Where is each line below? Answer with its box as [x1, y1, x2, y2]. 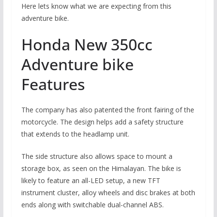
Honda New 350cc [21, 34, 153, 55]
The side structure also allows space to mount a [21, 152, 172, 161]
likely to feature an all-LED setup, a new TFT [21, 176, 160, 186]
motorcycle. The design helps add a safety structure [21, 117, 184, 127]
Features [21, 74, 85, 95]
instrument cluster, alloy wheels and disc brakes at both [21, 188, 195, 198]
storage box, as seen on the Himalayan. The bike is [21, 164, 181, 173]
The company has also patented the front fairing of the [21, 105, 194, 115]
